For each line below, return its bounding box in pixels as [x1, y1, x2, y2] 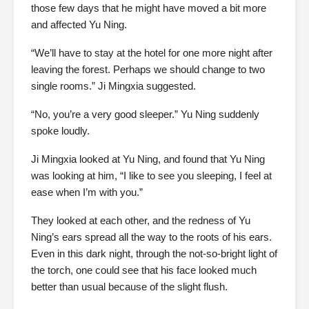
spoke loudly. [31, 125, 90, 137]
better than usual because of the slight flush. [31, 281, 228, 292]
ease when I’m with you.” [31, 186, 143, 198]
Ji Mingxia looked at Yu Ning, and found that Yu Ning [31, 153, 265, 165]
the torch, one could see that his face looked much [31, 264, 257, 276]
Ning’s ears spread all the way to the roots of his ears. [31, 231, 272, 243]
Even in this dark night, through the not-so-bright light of [31, 248, 277, 259]
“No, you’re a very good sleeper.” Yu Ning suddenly [31, 108, 259, 120]
